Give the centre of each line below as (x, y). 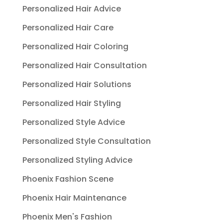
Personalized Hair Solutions (77, 85)
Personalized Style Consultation (86, 141)
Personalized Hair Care (68, 28)
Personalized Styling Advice (77, 160)
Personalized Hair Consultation (84, 66)
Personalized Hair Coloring (75, 47)
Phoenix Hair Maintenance (74, 198)
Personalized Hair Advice (71, 9)
